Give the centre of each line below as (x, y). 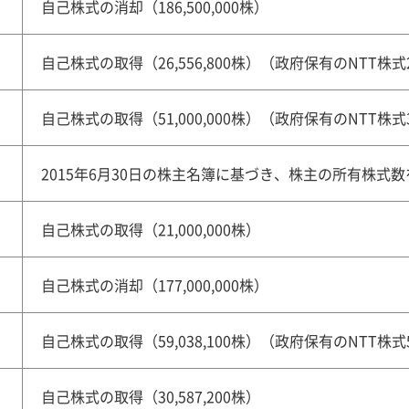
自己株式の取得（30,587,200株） (151, 396)
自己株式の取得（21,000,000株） (151, 229)
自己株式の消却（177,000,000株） (155, 285)
